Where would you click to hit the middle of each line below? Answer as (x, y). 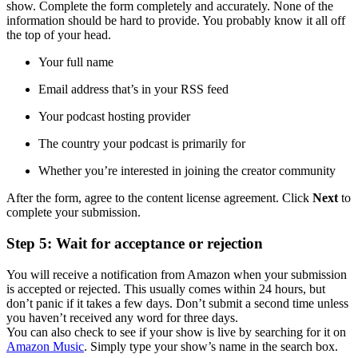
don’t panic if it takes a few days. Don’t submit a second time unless (177, 303)
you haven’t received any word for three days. (122, 317)
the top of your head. (59, 35)
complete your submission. (74, 213)
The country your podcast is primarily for (142, 144)
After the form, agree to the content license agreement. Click (159, 198)
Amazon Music (45, 346)
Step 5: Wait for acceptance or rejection (135, 244)
